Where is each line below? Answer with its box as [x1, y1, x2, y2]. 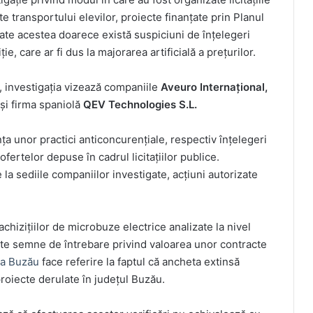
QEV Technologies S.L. [83, 98, 197, 112]
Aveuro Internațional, [161, 80, 268, 94]
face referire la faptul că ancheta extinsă [39, 255, 240, 269]
